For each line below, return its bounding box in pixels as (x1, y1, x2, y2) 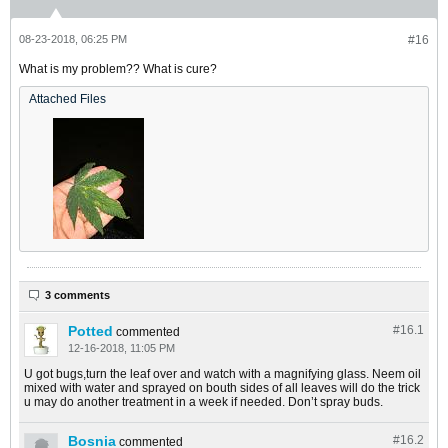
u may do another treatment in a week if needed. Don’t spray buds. (24, 395, 383, 409)
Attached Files (29, 92, 106, 106)
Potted (68, 323, 113, 339)
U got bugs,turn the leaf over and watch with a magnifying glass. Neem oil (24, 367, 421, 381)
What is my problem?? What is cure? (19, 62, 217, 76)
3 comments (45, 289, 110, 301)
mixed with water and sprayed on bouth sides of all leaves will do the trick (24, 381, 420, 395)
